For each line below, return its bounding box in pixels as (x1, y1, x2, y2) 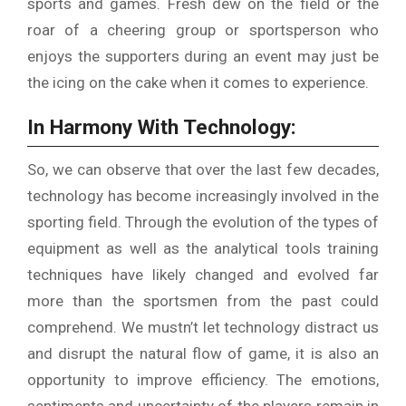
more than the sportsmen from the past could (27, 292, 379, 311)
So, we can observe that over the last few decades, (27, 160, 379, 179)
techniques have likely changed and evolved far (27, 266, 379, 285)
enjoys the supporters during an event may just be (27, 46, 379, 65)
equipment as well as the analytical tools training (27, 239, 379, 258)
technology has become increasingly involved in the (27, 187, 379, 206)
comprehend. (27, 318, 117, 337)
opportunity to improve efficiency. (27, 371, 268, 390)
